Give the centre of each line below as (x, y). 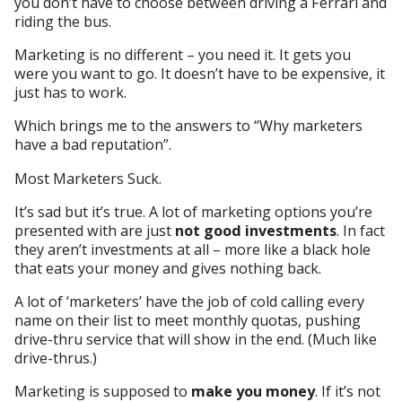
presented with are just (95, 230)
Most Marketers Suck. (88, 178)
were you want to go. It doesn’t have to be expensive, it (200, 74)
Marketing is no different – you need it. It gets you (183, 55)
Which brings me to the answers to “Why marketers (189, 126)
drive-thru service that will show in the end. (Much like (196, 339)
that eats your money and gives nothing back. (168, 268)
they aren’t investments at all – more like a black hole (193, 249)
